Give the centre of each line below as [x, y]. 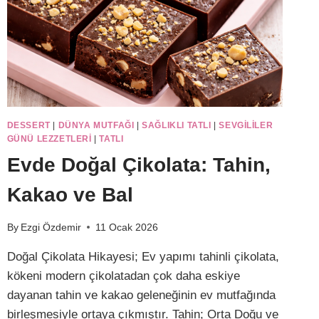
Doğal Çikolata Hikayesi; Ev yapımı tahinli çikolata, [143, 256]
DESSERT [28, 126]
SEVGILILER [246, 126]
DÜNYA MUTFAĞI [96, 126]
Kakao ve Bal [70, 195]
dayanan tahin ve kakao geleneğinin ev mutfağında [141, 295]
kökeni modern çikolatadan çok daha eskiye [123, 276]
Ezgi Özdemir [51, 227]
